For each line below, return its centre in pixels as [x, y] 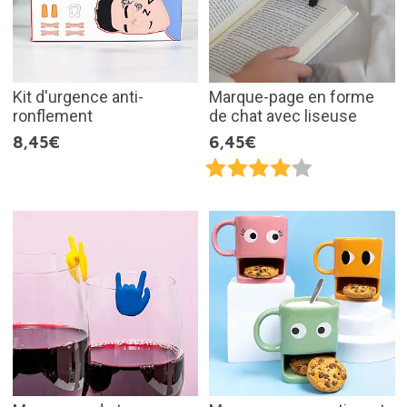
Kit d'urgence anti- [78, 96]
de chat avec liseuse [283, 115]
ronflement [52, 115]
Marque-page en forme [292, 96]
